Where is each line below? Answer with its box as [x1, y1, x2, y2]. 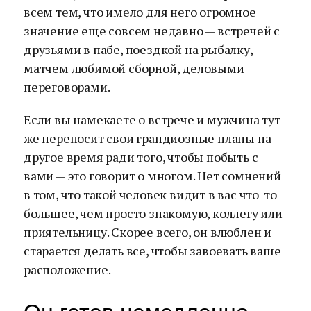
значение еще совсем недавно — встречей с [24, 22, 280, 39]
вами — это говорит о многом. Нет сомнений [24, 167, 281, 184]
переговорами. [24, 78, 110, 95]
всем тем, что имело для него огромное [24, 3, 256, 20]
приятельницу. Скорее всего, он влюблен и [24, 224, 271, 240]
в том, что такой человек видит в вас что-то [24, 186, 277, 203]
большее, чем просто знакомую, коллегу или [24, 205, 283, 221]
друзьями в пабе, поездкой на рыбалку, [24, 41, 253, 58]
